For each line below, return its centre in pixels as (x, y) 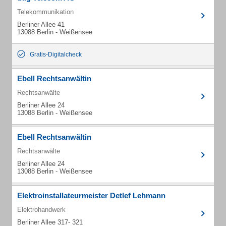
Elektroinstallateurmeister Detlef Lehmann (91, 195)
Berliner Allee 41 (41, 24)
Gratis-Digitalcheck (56, 54)
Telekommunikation (45, 12)
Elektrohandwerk (41, 210)
